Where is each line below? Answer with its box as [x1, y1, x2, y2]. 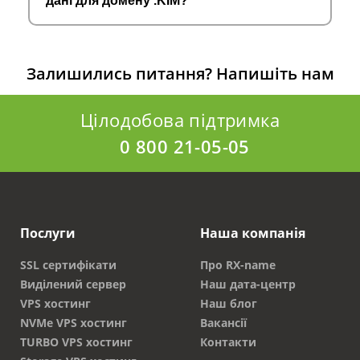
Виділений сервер [20, 276, 126, 292]
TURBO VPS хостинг [20, 334, 133, 350]
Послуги [20, 224, 76, 243]
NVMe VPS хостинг [20, 315, 127, 331]
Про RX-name [200, 257, 276, 273]
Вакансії [200, 315, 247, 331]
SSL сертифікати [20, 257, 117, 273]
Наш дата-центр [200, 276, 296, 292]
